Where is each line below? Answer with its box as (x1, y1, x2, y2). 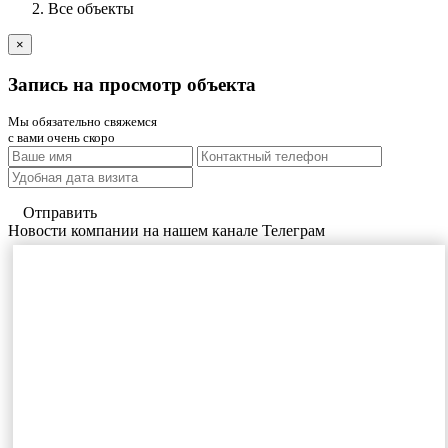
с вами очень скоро (8, 130, 115, 146)
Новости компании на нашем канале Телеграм (8, 222, 325, 240)
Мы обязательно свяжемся (8, 114, 157, 130)
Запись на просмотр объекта (8, 73, 256, 95)
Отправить (23, 204, 97, 222)
